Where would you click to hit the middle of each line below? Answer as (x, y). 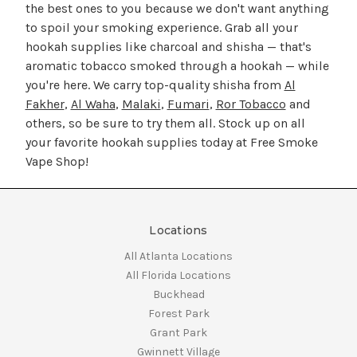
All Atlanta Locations (178, 257)
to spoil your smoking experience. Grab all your (161, 28)
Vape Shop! (57, 162)
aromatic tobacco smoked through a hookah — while (177, 66)
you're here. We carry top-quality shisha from (155, 85)
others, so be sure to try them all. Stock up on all (165, 124)
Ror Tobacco (251, 104)
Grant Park (178, 333)
